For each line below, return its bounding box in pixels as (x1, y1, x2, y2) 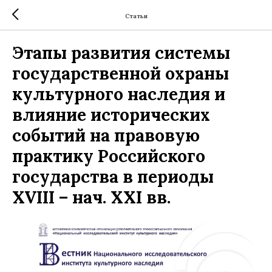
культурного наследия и (12, 83, 225, 105)
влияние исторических (12, 104, 210, 126)
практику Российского (12, 145, 205, 167)
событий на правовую (12, 124, 200, 146)
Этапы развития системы (12, 42, 230, 64)
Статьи (124, 12, 148, 20)
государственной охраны (12, 63, 229, 84)
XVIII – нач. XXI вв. (12, 186, 171, 208)
